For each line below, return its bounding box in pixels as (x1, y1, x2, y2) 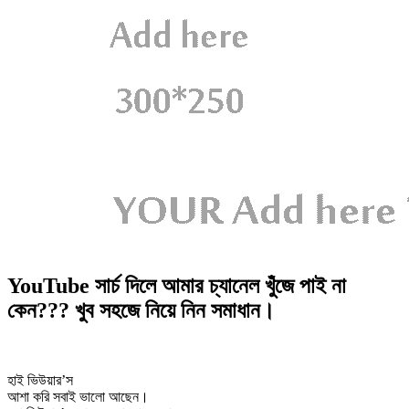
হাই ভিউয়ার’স (7, 372, 73, 388)
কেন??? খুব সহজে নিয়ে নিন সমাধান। (7, 298, 275, 322)
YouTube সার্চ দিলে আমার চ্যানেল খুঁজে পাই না (7, 273, 346, 298)
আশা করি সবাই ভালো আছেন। (7, 388, 149, 404)
